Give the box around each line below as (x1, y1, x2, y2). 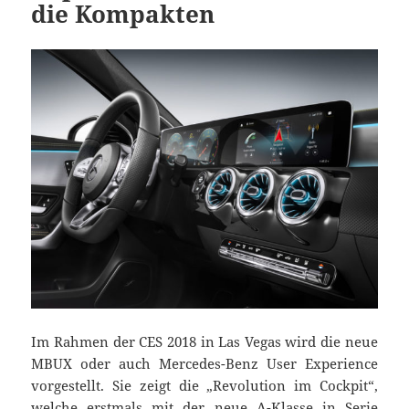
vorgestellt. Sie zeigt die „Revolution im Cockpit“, (31, 375, 378, 394)
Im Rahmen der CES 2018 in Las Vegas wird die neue (31, 331, 378, 351)
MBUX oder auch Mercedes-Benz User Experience (31, 353, 378, 372)
